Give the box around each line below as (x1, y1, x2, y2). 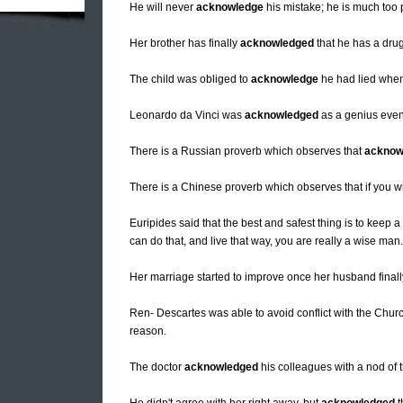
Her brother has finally (130, 37, 240, 50)
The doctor (130, 361, 184, 374)
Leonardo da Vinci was (130, 109, 245, 122)
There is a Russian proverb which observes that (130, 145, 364, 158)
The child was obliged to (130, 73, 251, 86)
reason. (130, 325, 166, 338)
